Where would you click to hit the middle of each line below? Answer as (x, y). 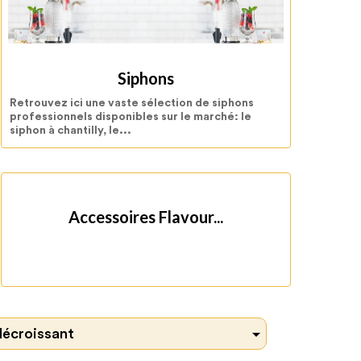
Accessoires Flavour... (145, 217)
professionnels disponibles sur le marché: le (131, 117)
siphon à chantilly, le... (71, 131)
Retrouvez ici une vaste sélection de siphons (132, 104)
